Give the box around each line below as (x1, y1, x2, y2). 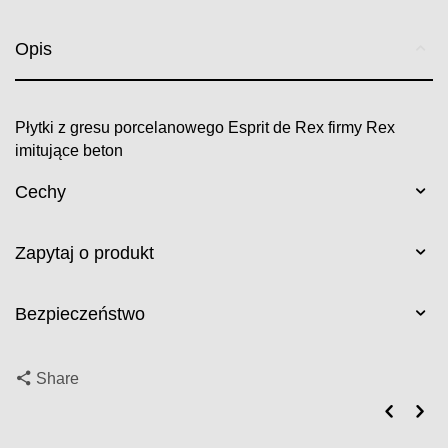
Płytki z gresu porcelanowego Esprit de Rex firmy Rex (15, 119, 396, 136)
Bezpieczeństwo (15, 304, 145, 324)
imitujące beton (15, 142, 124, 159)
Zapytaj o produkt (15, 243, 154, 263)
